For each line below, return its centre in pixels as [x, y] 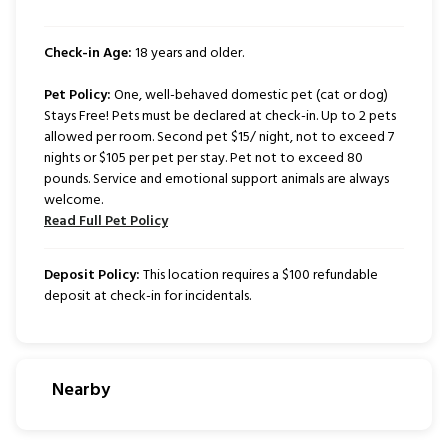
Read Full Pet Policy [106, 221]
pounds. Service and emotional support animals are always [216, 179]
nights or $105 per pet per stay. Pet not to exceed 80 [203, 158]
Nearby [81, 390]
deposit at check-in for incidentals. [147, 296]
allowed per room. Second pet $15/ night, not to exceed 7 [219, 137]
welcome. [73, 200]
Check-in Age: [88, 53]
